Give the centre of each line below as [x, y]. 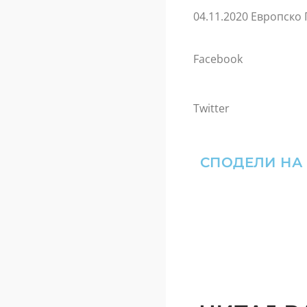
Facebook [218, 59]
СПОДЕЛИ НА [251, 163]
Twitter [211, 109]
